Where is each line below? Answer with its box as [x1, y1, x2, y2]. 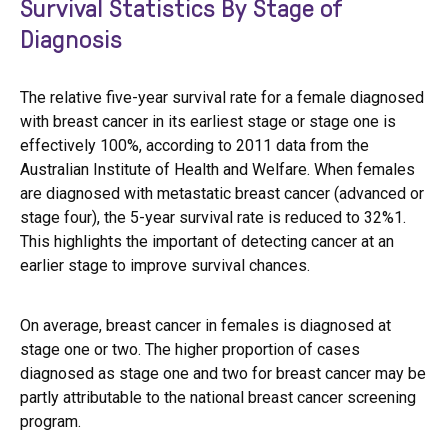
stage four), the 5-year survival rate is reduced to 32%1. [20, 208, 406, 227]
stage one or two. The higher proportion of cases [20, 340, 360, 359]
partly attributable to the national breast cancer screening [20, 388, 416, 407]
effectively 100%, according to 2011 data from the [20, 136, 369, 155]
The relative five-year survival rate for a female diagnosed [20, 88, 424, 107]
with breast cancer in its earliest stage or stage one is [20, 112, 396, 131]
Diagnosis [20, 20, 122, 56]
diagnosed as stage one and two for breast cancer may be [20, 364, 426, 383]
